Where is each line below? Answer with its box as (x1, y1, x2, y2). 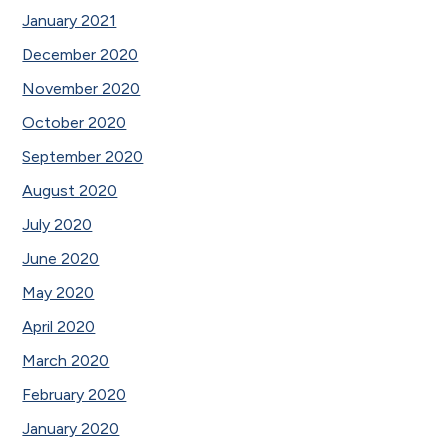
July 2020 (22, 214, 93, 234)
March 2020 (22, 350, 110, 370)
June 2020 (22, 248, 100, 268)
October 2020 (22, 112, 127, 132)
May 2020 (22, 282, 95, 302)
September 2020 (22, 146, 144, 166)
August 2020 (22, 180, 118, 200)
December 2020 (22, 44, 139, 64)
